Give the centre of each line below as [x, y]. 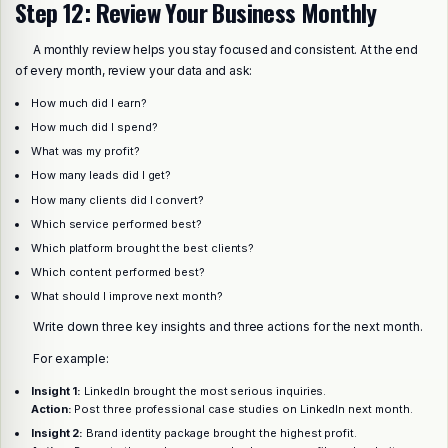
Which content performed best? [118, 271]
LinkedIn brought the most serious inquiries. [204, 391]
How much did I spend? [94, 127]
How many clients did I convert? [117, 199]
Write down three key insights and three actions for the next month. [228, 327]
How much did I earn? [88, 103]
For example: [71, 359]
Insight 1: [56, 391]
